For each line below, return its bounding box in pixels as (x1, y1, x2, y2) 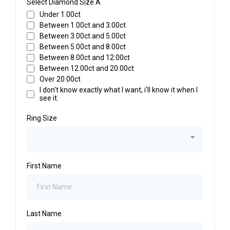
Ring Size (27, 114, 57, 123)
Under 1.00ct (40, 10, 81, 19)
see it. (40, 94, 59, 103)
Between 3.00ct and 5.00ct (40, 32, 126, 41)
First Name (27, 162, 62, 170)
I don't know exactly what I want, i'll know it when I (40, 86, 198, 94)
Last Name (27, 209, 62, 218)
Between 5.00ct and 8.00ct (40, 43, 126, 51)
